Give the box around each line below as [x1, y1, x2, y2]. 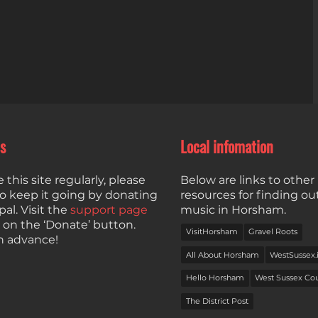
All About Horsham [185, 249, 259, 260]
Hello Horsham [185, 273, 244, 283]
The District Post [185, 295, 248, 306]
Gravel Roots [248, 226, 298, 237]
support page [70, 202, 148, 216]
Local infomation [180, 136, 273, 158]
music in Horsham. [180, 202, 286, 216]
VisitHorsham [185, 226, 238, 237]
